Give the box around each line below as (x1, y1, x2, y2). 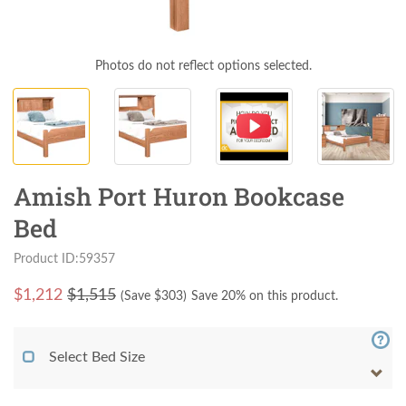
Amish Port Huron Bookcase (14, 180, 344, 213)
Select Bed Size (49, 350, 145, 365)
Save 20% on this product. (191, 290, 338, 304)
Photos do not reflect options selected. (94, 59, 312, 72)
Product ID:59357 (14, 252, 115, 266)
